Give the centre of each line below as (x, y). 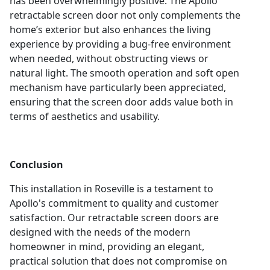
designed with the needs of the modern (100, 232)
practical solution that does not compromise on (118, 261)
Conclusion (36, 164)
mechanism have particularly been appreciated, (118, 87)
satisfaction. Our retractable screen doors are (114, 217)
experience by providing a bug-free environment (120, 44)
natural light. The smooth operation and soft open (124, 73)
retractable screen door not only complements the (125, 15)
